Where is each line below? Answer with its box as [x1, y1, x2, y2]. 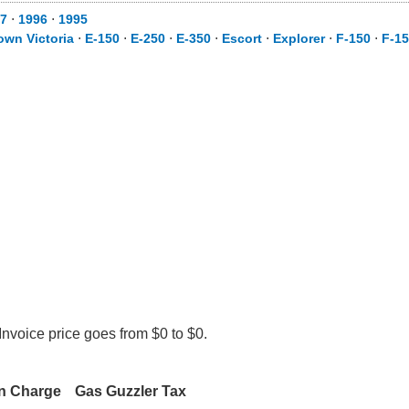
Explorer [273, 31, 325, 46]
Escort [222, 31, 262, 46]
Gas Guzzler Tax [75, 383, 186, 399]
